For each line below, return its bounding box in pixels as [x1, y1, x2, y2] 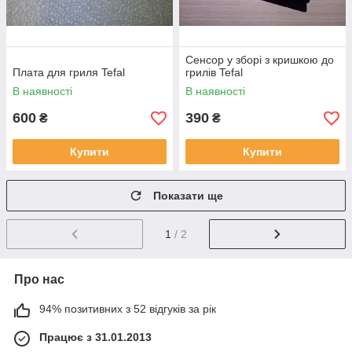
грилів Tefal [185, 66, 243, 79]
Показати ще [153, 189, 223, 203]
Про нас [14, 273, 64, 287]
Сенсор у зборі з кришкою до [185, 53, 334, 67]
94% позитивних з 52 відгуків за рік [39, 302, 216, 316]
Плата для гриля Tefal [13, 66, 125, 79]
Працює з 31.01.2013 [39, 331, 152, 344]
